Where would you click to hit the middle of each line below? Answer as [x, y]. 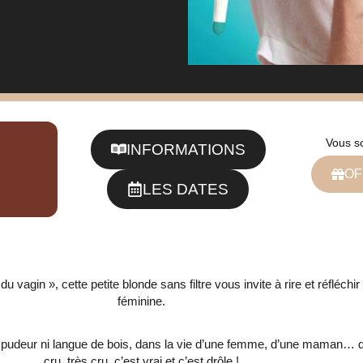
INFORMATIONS [186, 150]
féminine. [141, 301]
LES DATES [186, 190]
